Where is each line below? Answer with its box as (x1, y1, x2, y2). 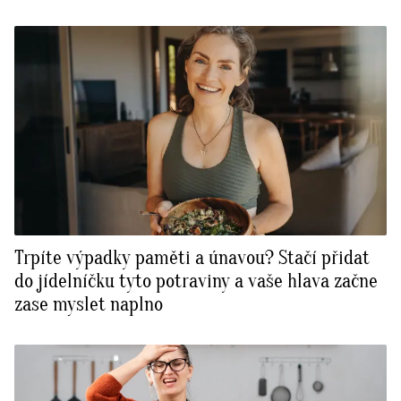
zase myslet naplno (14, 292, 163, 316)
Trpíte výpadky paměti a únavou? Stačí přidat (14, 245, 370, 269)
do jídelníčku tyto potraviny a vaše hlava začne (14, 269, 378, 293)
